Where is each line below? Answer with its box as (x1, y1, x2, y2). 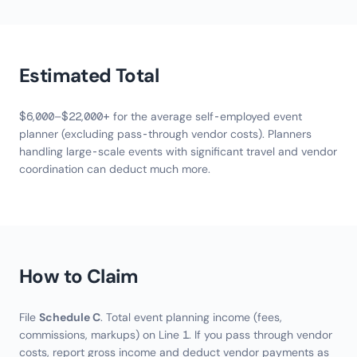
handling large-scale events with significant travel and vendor (19, 144, 337, 159)
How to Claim (19, 264, 139, 288)
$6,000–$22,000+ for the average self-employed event (19, 109, 302, 124)
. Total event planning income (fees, (100, 310, 282, 324)
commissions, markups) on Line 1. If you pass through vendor (19, 328, 332, 342)
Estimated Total (19, 63, 159, 88)
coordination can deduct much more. (19, 162, 210, 176)
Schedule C (39, 310, 100, 324)
